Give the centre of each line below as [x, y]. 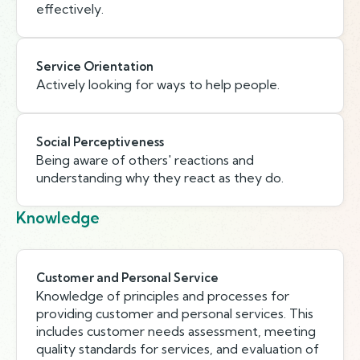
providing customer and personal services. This [175, 313]
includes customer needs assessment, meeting [176, 331]
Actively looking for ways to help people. [158, 84]
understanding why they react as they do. [160, 178]
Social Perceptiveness [100, 142]
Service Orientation [95, 66]
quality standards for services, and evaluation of [178, 349]
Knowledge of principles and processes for [163, 296]
